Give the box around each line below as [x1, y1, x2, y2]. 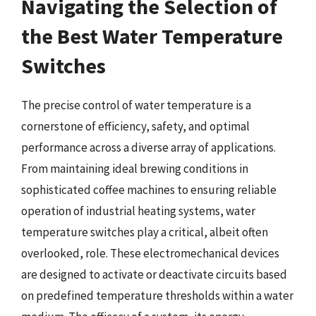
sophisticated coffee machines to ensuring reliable [21, 181, 276, 197]
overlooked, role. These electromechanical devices [21, 245, 279, 261]
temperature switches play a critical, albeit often [21, 224, 268, 240]
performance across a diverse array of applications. [21, 139, 276, 155]
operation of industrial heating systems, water [21, 202, 255, 219]
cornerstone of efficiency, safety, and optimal [21, 118, 250, 134]
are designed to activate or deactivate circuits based [21, 266, 287, 282]
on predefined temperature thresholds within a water [21, 287, 293, 303]
